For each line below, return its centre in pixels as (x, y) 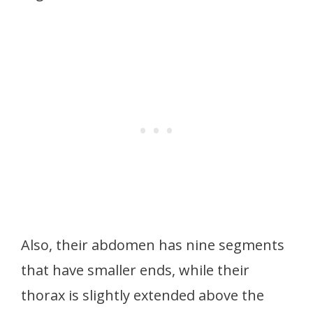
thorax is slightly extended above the (143, 295)
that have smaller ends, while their (135, 270)
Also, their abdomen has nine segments (153, 245)
